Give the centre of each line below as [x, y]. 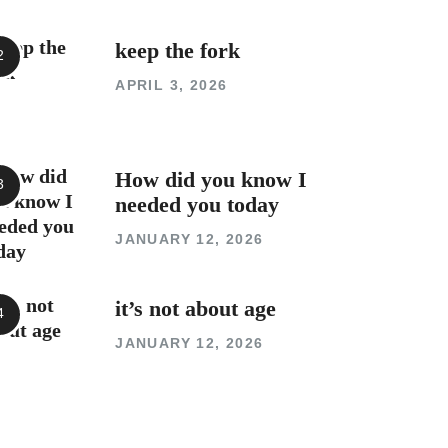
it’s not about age [196, 308]
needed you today [197, 204]
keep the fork [178, 50]
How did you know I [211, 179]
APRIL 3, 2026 [171, 84]
